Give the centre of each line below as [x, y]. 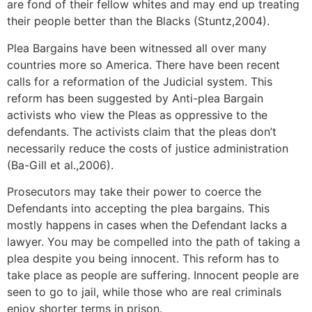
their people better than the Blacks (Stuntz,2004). [138, 21]
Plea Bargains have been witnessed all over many [137, 48]
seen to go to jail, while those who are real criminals [144, 291]
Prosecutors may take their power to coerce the [134, 191]
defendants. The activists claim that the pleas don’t [142, 131]
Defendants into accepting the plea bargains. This [138, 208]
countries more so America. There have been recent [143, 64]
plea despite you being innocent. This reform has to [143, 258]
